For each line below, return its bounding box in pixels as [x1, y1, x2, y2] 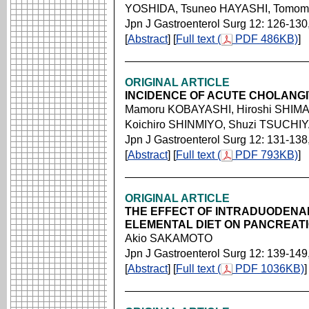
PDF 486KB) [232, 33, 298, 45]
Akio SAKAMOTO [125, 232, 212, 244]
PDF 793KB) [232, 149, 298, 161]
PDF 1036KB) [232, 263, 304, 275]
